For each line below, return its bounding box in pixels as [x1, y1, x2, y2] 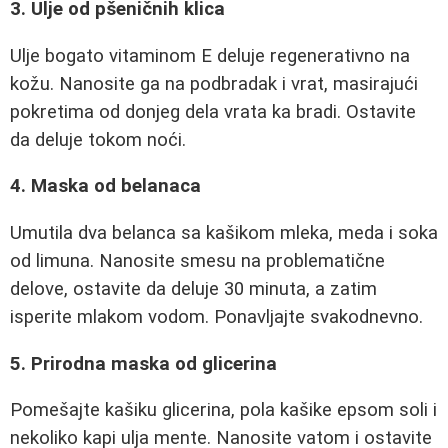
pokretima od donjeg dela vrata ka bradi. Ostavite [10, 100, 416, 123]
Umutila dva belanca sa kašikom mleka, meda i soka [10, 221, 438, 244]
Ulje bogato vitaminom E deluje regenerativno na [10, 44, 410, 67]
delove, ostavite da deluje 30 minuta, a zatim [10, 277, 377, 300]
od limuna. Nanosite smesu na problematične [10, 249, 385, 272]
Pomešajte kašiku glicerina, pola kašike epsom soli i [10, 399, 437, 422]
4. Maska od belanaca [10, 175, 201, 198]
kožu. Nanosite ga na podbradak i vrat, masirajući [10, 72, 418, 95]
